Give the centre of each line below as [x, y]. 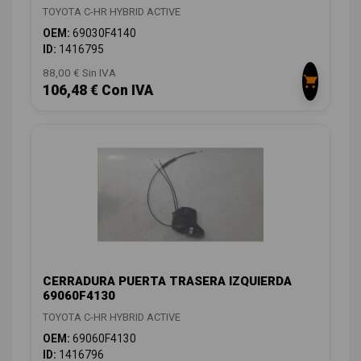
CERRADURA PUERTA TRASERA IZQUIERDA [167, 282]
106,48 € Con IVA [98, 91]
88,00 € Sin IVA [79, 73]
